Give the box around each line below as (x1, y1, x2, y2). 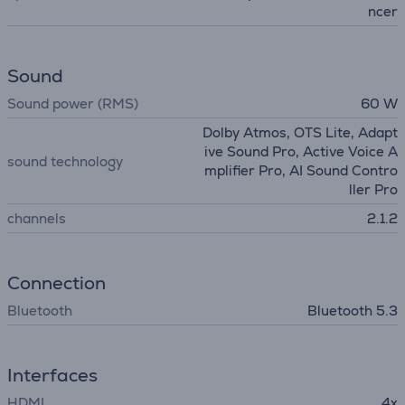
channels (7, 210, 66, 227)
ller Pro (349, 181, 398, 198)
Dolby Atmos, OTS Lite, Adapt (202, 124, 398, 141)
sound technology (7, 152, 123, 170)
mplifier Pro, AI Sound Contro (204, 162, 398, 179)
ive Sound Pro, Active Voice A (204, 143, 398, 160)
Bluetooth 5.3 (307, 302, 398, 319)
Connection (7, 271, 106, 295)
